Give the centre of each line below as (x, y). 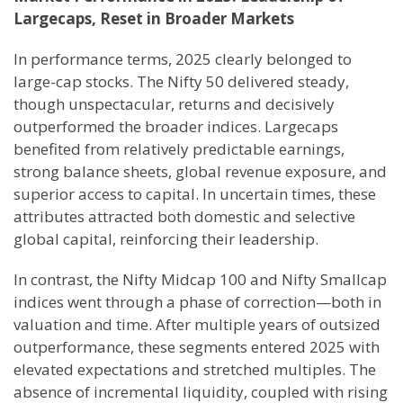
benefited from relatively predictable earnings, (179, 149)
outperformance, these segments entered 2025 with (197, 347)
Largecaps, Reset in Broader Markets (154, 18)
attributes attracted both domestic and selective (184, 216)
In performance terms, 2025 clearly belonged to (183, 59)
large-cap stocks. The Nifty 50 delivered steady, (181, 81)
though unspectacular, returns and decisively (174, 104)
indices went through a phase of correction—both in (197, 302)
